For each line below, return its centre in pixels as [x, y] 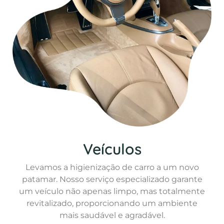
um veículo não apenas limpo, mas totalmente [112, 191]
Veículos [112, 149]
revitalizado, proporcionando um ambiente [112, 203]
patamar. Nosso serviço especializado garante [112, 179]
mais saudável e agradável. [112, 215]
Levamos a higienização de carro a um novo [112, 167]
